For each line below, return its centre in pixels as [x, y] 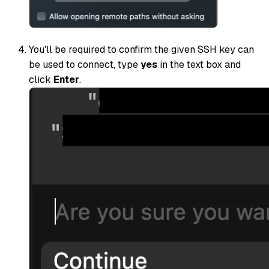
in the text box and [199, 64]
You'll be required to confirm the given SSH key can [141, 49]
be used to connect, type [85, 64]
